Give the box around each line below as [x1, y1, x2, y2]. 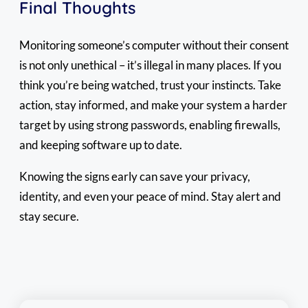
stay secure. [19, 208, 79, 223]
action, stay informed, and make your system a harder [19, 97, 287, 112]
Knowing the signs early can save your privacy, [19, 168, 250, 184]
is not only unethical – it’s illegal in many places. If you [19, 57, 281, 72]
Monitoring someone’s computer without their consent [19, 37, 289, 52]
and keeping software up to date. [19, 137, 182, 152]
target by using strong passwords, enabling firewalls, [19, 117, 280, 132]
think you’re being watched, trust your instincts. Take [19, 77, 281, 92]
